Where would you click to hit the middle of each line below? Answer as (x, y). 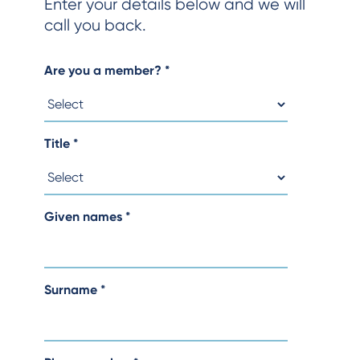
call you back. (95, 25)
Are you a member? (104, 70)
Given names (85, 217)
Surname (72, 290)
